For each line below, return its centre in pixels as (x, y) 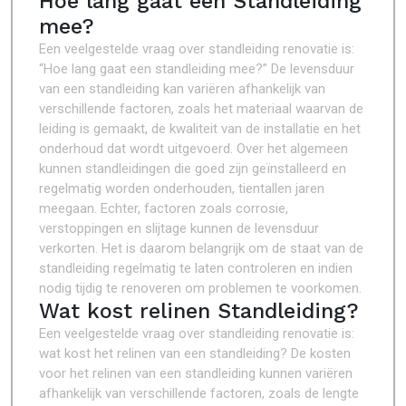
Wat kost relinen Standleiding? (199, 311)
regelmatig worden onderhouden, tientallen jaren (182, 188)
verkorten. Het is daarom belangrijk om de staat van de (201, 248)
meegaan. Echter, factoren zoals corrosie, (164, 208)
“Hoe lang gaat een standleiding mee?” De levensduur (197, 69)
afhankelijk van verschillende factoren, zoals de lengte (199, 393)
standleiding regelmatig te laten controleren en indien (196, 268)
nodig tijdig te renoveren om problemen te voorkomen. (200, 288)
